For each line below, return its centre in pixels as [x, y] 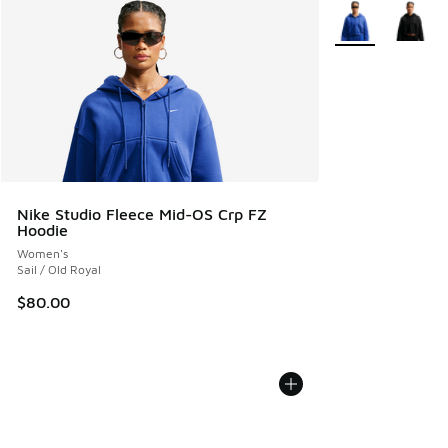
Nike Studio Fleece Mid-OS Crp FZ [142, 213]
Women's [42, 253]
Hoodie [42, 229]
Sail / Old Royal [59, 269]
